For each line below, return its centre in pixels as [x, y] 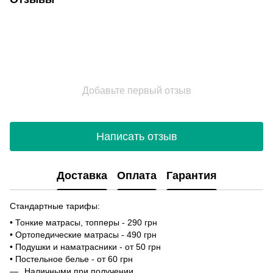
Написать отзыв [136, 136]
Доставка [82, 175]
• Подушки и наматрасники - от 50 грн [85, 247]
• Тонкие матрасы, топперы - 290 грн [83, 223]
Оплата [136, 175]
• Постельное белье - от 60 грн [71, 259]
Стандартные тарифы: [55, 206]
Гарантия [191, 175]
